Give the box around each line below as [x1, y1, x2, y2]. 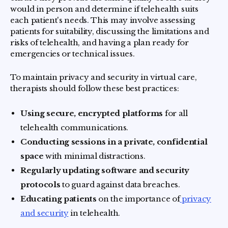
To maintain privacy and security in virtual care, [10, 72, 197, 82]
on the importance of [96, 194, 180, 204]
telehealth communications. [20, 123, 129, 133]
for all [163, 108, 188, 119]
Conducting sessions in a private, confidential [20, 137, 208, 147]
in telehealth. [68, 208, 120, 218]
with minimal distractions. [43, 151, 146, 161]
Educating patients [20, 194, 97, 204]
